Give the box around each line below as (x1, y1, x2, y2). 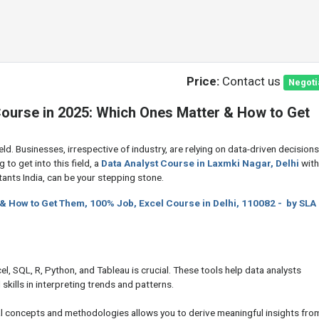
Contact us (221, 74, 283, 88)
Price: (186, 74, 222, 88)
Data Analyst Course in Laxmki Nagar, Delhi (101, 157, 299, 169)
